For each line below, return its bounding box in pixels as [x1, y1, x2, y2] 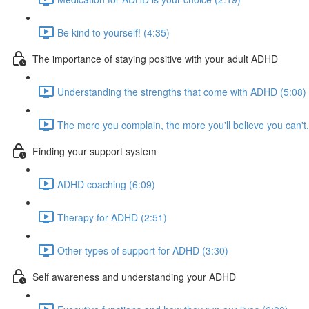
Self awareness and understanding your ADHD [32, 269, 236, 283]
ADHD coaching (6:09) [57, 177, 155, 191]
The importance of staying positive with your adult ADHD [32, 51, 278, 66]
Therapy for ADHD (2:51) [57, 210, 167, 224]
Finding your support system [32, 143, 157, 158]
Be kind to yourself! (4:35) [57, 25, 170, 39]
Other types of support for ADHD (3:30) [57, 243, 228, 257]
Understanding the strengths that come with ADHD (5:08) [57, 84, 306, 99]
